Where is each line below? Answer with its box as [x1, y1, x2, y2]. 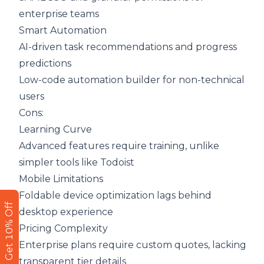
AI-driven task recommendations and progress [19, 41, 237, 53]
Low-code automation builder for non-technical [19, 74, 245, 86]
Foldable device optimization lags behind [19, 190, 212, 202]
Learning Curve [19, 124, 92, 136]
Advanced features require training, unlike [19, 140, 219, 152]
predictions [19, 58, 71, 70]
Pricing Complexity [19, 223, 108, 235]
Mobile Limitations [19, 173, 103, 185]
